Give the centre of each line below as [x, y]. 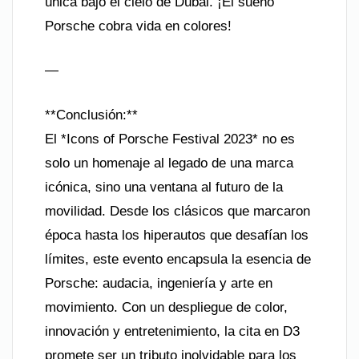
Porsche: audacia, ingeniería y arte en [159, 283]
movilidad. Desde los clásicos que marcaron [177, 211]
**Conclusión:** [91, 115]
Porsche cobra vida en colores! [138, 26]
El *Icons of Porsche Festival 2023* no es [170, 139]
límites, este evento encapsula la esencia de [178, 259]
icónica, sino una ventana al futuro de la [164, 187]
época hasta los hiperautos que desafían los [177, 235]
